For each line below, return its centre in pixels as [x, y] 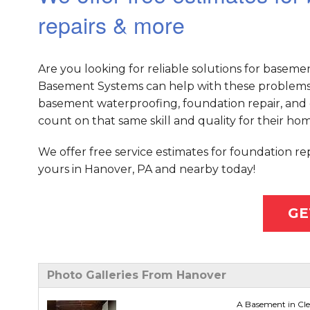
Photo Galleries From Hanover [136, 275]
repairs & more [111, 25]
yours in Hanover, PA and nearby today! [146, 170]
